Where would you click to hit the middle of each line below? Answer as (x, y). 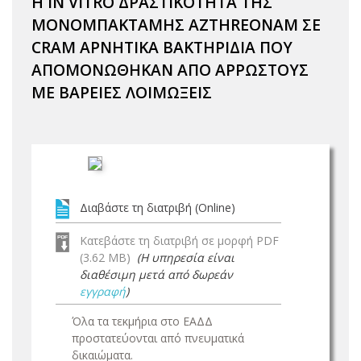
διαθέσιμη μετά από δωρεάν (156, 274)
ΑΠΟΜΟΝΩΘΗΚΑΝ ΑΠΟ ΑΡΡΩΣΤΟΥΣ (170, 70)
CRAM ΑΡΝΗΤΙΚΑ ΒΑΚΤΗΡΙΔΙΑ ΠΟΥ (162, 47)
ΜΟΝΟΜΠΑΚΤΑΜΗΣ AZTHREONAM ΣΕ (176, 25)
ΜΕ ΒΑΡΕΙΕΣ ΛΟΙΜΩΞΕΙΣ (122, 92)
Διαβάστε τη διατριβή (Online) (158, 207)
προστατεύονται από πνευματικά (158, 338)
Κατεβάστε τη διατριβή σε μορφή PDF (179, 241)
